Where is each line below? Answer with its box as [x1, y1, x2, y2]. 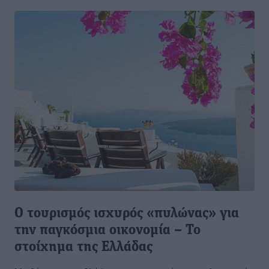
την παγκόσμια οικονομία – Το [14, 223, 201, 238]
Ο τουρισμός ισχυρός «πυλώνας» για [14, 207, 239, 222]
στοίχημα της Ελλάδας [14, 240, 153, 255]
